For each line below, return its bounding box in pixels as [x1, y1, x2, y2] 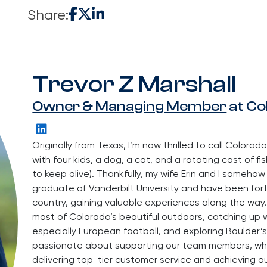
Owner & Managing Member [32, 98, 227, 114]
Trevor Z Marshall [32, 70, 237, 98]
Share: [27, 8, 69, 23]
